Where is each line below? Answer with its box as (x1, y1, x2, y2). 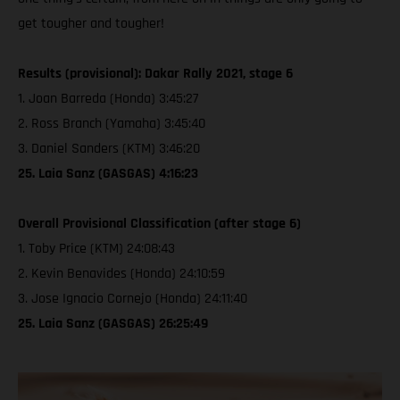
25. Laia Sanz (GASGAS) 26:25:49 (18, 313, 208, 333)
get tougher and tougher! (18, 13, 164, 33)
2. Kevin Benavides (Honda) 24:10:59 (18, 263, 225, 283)
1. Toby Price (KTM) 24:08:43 (18, 238, 175, 258)
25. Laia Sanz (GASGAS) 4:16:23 (18, 163, 198, 183)
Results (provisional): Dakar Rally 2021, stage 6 (18, 63, 293, 83)
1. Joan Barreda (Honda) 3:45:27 (18, 88, 198, 108)
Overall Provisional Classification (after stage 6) (18, 213, 301, 233)
